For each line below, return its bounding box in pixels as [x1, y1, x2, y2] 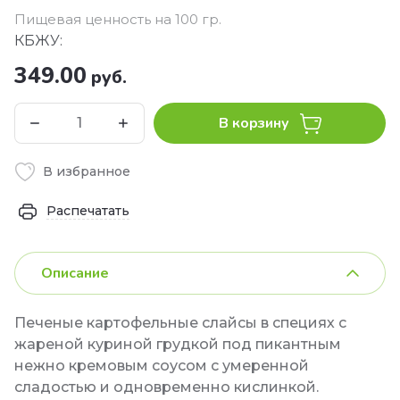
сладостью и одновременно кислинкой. [14, 379, 319, 396]
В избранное [43, 162, 130, 179]
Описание [41, 263, 109, 283]
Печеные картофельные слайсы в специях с [14, 314, 346, 331]
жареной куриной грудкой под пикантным [14, 336, 341, 353]
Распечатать [46, 203, 129, 219]
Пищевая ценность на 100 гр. [14, 11, 221, 28]
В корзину [218, 113, 289, 133]
